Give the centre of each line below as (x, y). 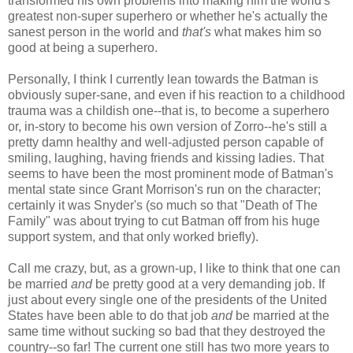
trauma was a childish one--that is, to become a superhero (169, 110)
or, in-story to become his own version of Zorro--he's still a (167, 126)
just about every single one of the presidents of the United (167, 299)
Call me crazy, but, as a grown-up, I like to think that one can (174, 268)
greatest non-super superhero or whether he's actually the (168, 16)
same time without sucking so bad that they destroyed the (167, 331)
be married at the (281, 315)
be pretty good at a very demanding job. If (208, 284)
